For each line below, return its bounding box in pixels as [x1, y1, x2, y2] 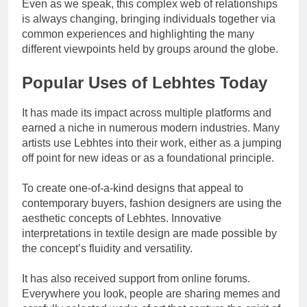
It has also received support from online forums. [22, 273, 250, 285]
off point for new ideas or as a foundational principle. [22, 152, 274, 164]
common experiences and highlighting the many [22, 27, 254, 40]
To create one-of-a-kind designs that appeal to [22, 182, 243, 195]
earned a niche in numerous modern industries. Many [22, 122, 280, 134]
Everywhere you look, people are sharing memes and [22, 288, 280, 300]
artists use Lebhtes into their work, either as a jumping [22, 137, 282, 149]
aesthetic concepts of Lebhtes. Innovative [22, 212, 221, 225]
